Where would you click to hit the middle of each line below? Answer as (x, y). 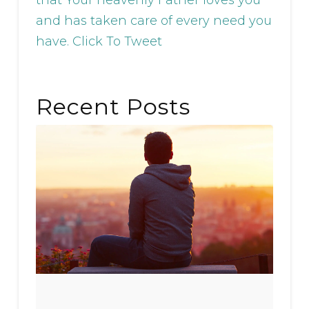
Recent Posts (113, 107)
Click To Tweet (117, 41)
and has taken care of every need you (153, 20)
